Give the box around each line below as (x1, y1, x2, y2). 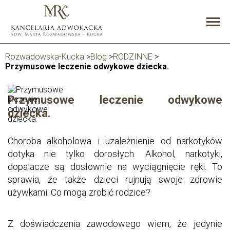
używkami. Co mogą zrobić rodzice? (8, 187, 152, 198)
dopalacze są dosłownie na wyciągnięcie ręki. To (8, 161, 222, 172)
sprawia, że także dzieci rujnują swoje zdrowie (8, 174, 222, 185)
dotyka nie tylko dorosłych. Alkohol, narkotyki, (8, 148, 222, 159)
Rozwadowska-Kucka (5, 52, 84, 62)
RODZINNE (113, 52, 152, 62)
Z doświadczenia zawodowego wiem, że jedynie (8, 218, 222, 229)
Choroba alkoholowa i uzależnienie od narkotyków (8, 136, 222, 146)
